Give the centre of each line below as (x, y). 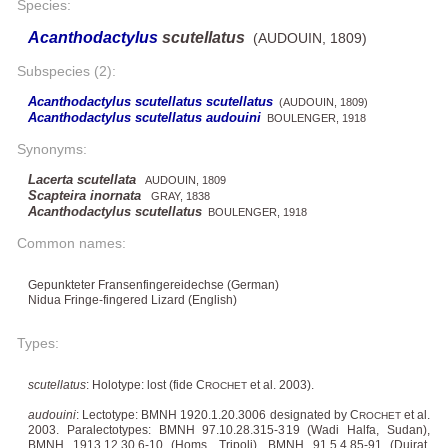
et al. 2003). (280, 384)
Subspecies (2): (66, 70)
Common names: (71, 242)
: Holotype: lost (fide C (145, 384)
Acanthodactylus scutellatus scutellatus (150, 101)
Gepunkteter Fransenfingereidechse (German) (153, 284)
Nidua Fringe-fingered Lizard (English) (132, 299)
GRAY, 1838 (177, 195)
